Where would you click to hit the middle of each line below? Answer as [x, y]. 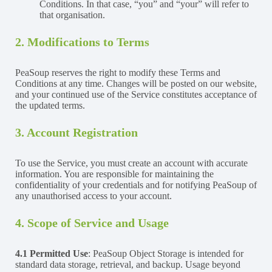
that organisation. [72, 15]
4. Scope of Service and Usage [92, 223]
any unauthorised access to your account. [93, 195]
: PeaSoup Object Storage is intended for [166, 253]
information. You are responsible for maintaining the [114, 174]
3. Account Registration [76, 132]
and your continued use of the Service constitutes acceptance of [136, 94]
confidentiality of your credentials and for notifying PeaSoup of [136, 185]
